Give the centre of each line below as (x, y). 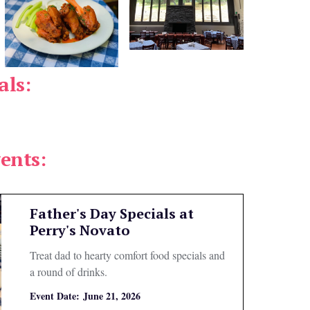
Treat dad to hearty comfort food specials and (127, 255)
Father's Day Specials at (111, 213)
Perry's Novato (80, 230)
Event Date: (54, 296)
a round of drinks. (68, 272)
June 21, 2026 (111, 296)
